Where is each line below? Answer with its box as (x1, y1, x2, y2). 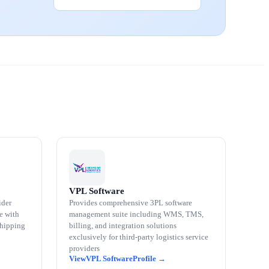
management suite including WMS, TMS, (69, 210, 204, 219)
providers (69, 244, 100, 253)
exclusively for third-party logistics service (69, 232, 208, 241)
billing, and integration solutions (69, 221, 177, 230)
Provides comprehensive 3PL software (69, 198, 192, 207)
